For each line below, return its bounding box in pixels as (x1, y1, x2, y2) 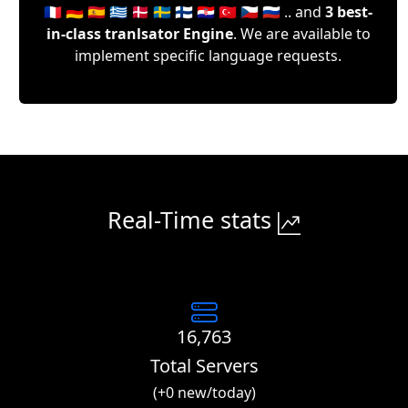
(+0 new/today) (152, 382, 256, 403)
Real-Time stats (107, 203, 278, 235)
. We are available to (232, 23, 371, 44)
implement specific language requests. (75, 45, 342, 66)
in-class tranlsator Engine (46, 23, 233, 44)
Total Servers (149, 352, 259, 378)
